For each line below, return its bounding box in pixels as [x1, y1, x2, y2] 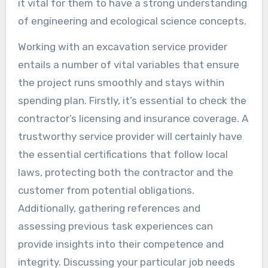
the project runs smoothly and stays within [17, 76, 224, 89]
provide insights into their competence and [17, 237, 224, 250]
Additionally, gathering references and [17, 202, 200, 214]
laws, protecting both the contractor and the [17, 166, 233, 178]
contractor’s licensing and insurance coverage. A [17, 112, 248, 124]
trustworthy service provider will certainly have [17, 130, 242, 142]
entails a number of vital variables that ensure [17, 58, 239, 71]
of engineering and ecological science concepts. [17, 14, 246, 27]
